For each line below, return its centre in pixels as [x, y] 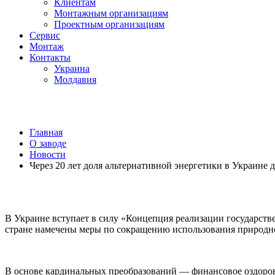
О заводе [48, 143]
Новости [48, 154]
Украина [72, 68]
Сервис [45, 35]
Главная [46, 132]
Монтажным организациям [111, 13]
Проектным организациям [109, 24]
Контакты [50, 57]
